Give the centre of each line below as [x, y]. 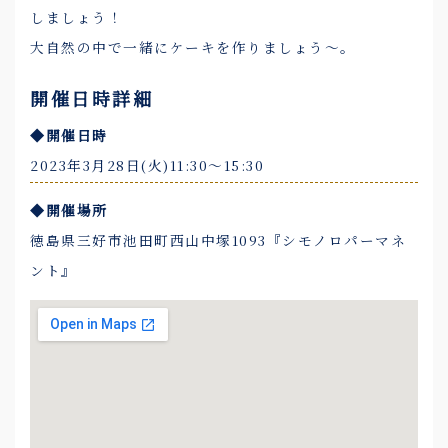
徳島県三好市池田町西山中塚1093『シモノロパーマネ [218, 240]
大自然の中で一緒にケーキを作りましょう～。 [193, 47]
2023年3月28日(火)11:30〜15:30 [147, 165]
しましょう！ [76, 17]
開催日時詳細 [91, 98]
